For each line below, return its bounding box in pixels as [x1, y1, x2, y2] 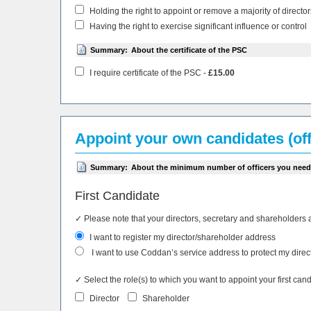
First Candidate [75, 188, 160, 203]
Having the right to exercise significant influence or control [87, 21, 307, 31]
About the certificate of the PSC [131, 45, 247, 54]
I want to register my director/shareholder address [87, 232, 276, 242]
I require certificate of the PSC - [87, 67, 208, 78]
